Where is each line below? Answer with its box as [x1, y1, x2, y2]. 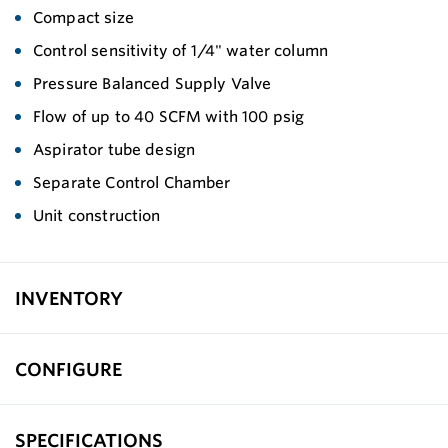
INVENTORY [15, 286, 123, 309]
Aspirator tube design [33, 140, 196, 159]
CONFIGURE [15, 357, 122, 380]
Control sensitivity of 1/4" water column [33, 41, 329, 60]
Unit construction [33, 206, 161, 225]
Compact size [33, 8, 134, 27]
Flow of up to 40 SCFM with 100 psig [33, 107, 305, 126]
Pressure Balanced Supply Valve [33, 74, 272, 93]
